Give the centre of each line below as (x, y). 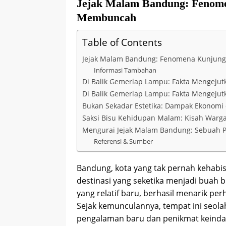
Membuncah (106, 17)
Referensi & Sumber (123, 141)
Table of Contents (122, 42)
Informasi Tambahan (125, 70)
